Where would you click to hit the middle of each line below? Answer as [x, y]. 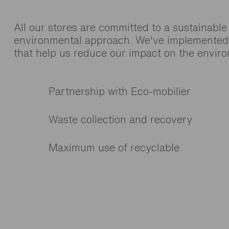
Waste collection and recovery [120, 119]
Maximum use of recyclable [114, 147]
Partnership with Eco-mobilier [120, 91]
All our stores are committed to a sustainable [120, 27]
